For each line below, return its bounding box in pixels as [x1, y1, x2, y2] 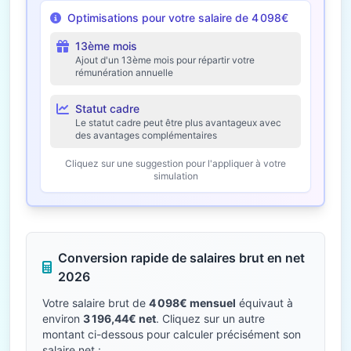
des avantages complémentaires [75, 129, 217, 141]
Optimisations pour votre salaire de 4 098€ [67, 11, 288, 24]
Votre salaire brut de [42, 296, 149, 309]
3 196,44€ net [83, 312, 156, 325]
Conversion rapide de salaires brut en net [58, 250, 305, 266]
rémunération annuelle [75, 67, 173, 78]
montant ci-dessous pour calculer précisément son [42, 327, 301, 341]
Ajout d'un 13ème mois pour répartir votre [75, 54, 255, 66]
